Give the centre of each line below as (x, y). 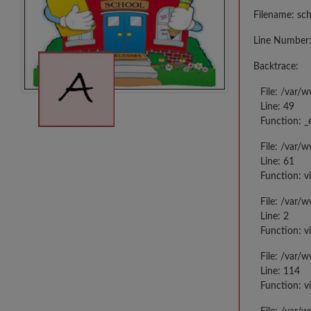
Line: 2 (274, 217)
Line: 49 (277, 107)
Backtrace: (276, 67)
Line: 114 (280, 272)
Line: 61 (277, 162)
